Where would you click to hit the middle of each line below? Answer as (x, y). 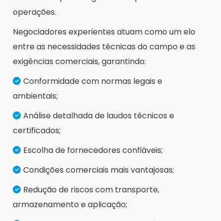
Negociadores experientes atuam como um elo (104, 32)
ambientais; (35, 96)
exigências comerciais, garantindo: (79, 62)
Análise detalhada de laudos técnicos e (99, 116)
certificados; (37, 131)
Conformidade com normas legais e (93, 81)
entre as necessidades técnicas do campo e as (104, 47)
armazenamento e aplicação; (70, 205)
